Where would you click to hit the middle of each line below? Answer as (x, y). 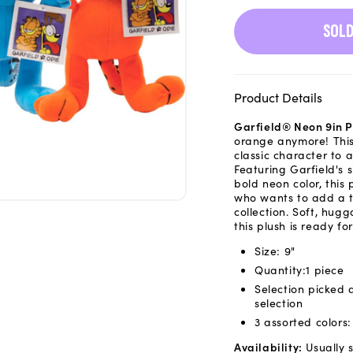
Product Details (278, 97)
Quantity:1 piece (299, 269)
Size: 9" (275, 251)
